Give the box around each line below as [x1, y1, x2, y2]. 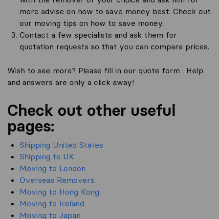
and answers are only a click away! [7, 77, 134, 87]
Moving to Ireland [20, 198, 84, 208]
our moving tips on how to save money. [20, 18, 164, 28]
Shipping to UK [20, 152, 74, 161]
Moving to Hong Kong [20, 187, 99, 197]
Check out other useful [7, 101, 175, 120]
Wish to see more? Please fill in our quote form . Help [7, 66, 203, 75]
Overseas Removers [20, 175, 94, 185]
